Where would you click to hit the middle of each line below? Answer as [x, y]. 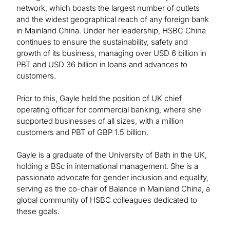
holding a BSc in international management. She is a [107, 166]
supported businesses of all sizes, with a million [100, 121]
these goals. [38, 212]
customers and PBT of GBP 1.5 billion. [82, 132]
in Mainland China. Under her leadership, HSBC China [111, 31]
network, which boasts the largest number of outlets [108, 8]
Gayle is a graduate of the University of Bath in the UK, [112, 155]
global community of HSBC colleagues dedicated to [107, 200]
